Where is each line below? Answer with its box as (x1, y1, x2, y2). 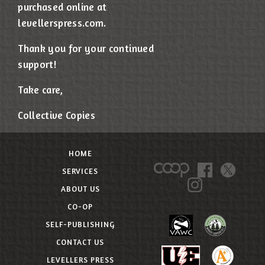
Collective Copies (18, 109, 96, 122)
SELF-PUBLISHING (46, 219, 115, 230)
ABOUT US (60, 184, 100, 194)
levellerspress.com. (18, 17, 109, 30)
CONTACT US (56, 237, 105, 247)
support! (18, 58, 57, 71)
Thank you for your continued (18, 42, 154, 55)
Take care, (18, 83, 63, 96)
